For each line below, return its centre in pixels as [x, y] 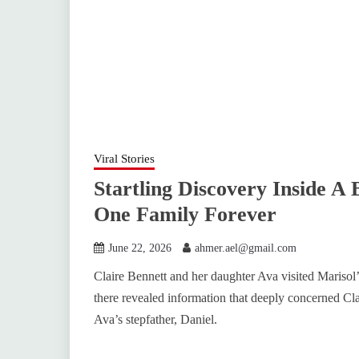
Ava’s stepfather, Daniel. [155, 319]
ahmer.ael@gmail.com [246, 248]
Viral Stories [124, 159]
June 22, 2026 [140, 248]
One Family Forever [185, 214]
